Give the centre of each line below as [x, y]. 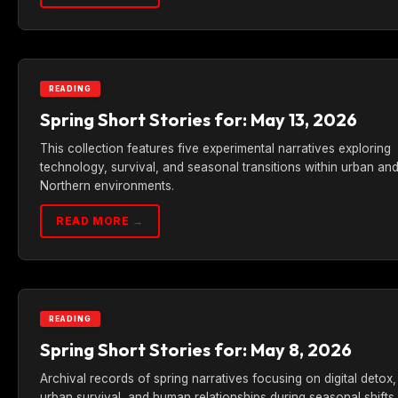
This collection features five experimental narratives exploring [215, 148]
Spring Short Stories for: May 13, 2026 [199, 119]
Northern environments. [107, 186]
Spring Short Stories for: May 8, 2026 [196, 350]
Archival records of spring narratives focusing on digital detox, [218, 378]
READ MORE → [100, 221]
